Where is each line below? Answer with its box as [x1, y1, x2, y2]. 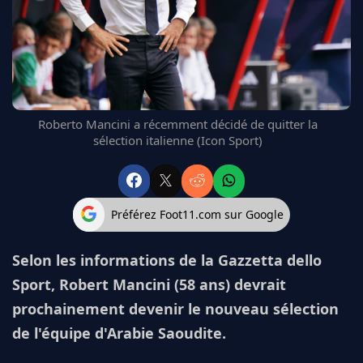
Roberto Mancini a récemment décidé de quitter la [37, 116, 318, 133]
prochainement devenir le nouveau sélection [12, 298, 339, 318]
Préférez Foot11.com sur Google [111, 207, 284, 223]
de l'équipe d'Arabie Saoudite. [12, 322, 226, 343]
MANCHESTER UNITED [24, 30, 133, 45]
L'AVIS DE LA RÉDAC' [24, 108, 119, 123]
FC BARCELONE [24, 11, 98, 26]
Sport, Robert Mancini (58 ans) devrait [12, 274, 286, 294]
